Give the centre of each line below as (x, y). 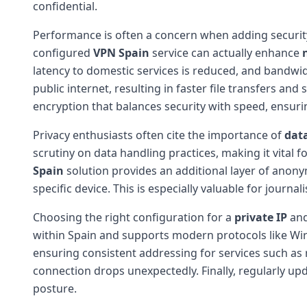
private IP (261, 217)
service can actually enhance (226, 52)
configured (63, 52)
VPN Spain (121, 52)
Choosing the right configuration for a (134, 217)
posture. (55, 288)
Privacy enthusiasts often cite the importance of (159, 135)
